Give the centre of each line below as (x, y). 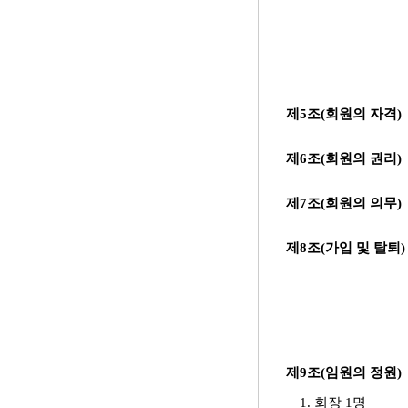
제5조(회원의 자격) (345, 114)
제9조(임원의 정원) (345, 372)
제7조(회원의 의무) (345, 203)
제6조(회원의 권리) (345, 158)
